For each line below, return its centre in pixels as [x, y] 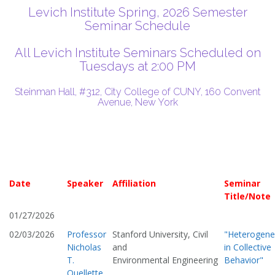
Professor [87, 234]
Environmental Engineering [165, 260]
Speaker [85, 184]
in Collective [248, 247]
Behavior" [244, 260]
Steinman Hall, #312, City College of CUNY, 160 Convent [137, 92]
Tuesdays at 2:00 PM [137, 66]
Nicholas [84, 247]
